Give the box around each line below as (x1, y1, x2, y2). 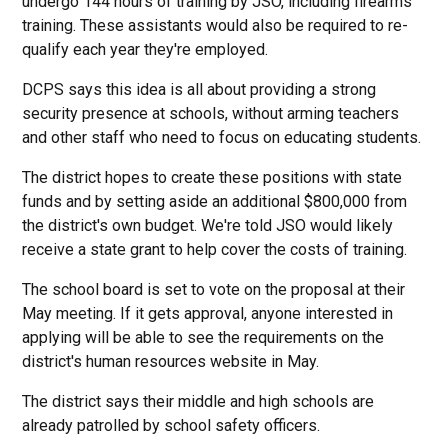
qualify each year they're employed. (22, 40, 269, 59)
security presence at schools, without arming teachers (22, 104, 400, 123)
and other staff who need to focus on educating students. (22, 128, 422, 147)
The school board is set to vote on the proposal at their (22, 280, 406, 299)
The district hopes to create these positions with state (22, 168, 403, 187)
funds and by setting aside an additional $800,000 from (22, 192, 408, 211)
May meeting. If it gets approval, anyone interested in (22, 304, 394, 323)
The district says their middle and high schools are (22, 392, 375, 411)
